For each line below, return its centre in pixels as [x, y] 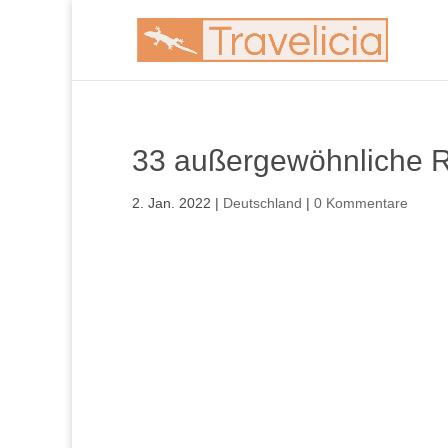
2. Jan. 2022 [171, 203]
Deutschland [262, 203]
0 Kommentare [361, 203]
